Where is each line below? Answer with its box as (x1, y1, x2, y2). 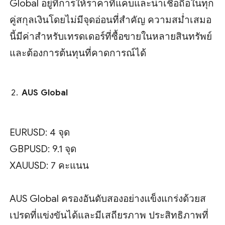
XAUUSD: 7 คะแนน (10, 159, 89, 171)
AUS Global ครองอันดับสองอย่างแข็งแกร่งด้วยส (10, 192, 206, 204)
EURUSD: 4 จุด (10, 126, 70, 138)
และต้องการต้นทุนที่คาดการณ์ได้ (10, 47, 147, 59)
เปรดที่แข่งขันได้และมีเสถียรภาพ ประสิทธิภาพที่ (10, 209, 209, 221)
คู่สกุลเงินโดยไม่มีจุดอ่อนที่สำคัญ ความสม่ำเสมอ (10, 14, 212, 26)
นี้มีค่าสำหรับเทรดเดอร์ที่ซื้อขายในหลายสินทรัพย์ (10, 31, 212, 43)
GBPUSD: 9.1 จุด (10, 143, 77, 155)
